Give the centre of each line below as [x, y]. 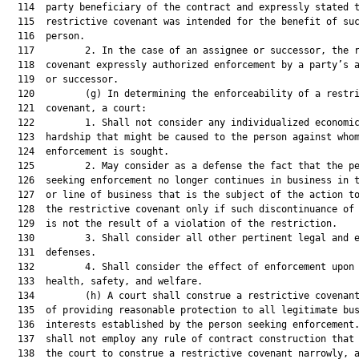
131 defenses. [51, 252]
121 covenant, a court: [77, 108]
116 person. [46, 36]
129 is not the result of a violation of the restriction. [172, 224]
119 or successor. [63, 79]
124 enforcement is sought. [88, 151]
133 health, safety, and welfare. [105, 281]
